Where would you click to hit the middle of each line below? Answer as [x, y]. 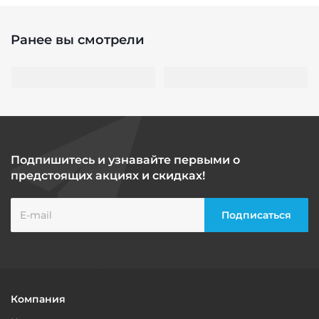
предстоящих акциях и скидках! [108, 176]
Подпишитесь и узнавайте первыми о [125, 160]
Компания [38, 299]
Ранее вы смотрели [78, 40]
